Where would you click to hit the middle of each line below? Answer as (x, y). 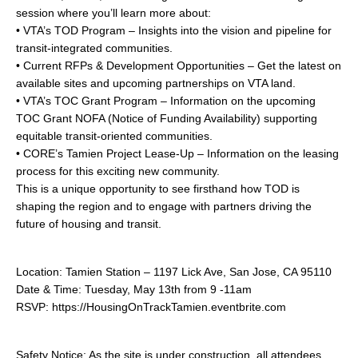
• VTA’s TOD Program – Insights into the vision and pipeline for (174, 30)
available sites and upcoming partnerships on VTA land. (156, 83)
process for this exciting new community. (118, 171)
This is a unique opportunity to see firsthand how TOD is (158, 189)
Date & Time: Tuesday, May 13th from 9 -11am (134, 289)
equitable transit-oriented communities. (114, 136)
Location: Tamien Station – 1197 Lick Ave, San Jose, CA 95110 (174, 272)
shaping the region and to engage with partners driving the (164, 206)
